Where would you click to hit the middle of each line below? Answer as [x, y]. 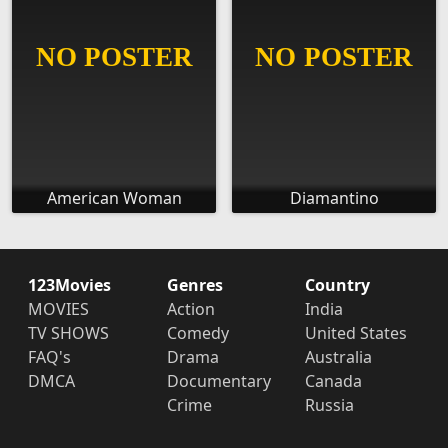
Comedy [197, 333]
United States [356, 333]
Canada [334, 381]
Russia [330, 405]
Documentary [218, 381]
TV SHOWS [68, 333]
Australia [339, 357]
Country [338, 285]
